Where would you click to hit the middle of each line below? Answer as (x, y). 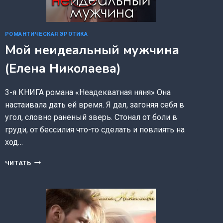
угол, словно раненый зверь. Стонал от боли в (91, 117)
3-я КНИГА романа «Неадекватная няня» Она (88, 92)
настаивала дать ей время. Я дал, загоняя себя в (94, 105)
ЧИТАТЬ (18, 163)
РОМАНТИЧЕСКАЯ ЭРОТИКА (46, 34)
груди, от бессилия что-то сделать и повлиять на (95, 129)
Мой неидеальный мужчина (92, 50)
